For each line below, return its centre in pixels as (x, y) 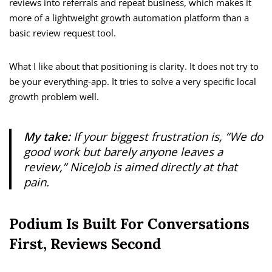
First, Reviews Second (85, 244)
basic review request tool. (63, 33)
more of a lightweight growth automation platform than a (129, 18)
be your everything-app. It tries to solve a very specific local (133, 82)
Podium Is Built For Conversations (129, 224)
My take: (47, 137)
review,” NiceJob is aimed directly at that (131, 167)
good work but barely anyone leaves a (123, 152)
